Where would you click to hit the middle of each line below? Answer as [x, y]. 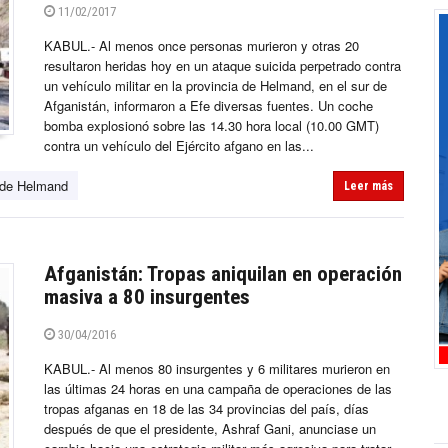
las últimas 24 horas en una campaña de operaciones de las [218, 389]
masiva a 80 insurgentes [147, 297]
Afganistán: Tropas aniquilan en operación [223, 274]
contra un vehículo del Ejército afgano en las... [179, 146]
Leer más [368, 186]
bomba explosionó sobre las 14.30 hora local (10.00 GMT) [211, 126]
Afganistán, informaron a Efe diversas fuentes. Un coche [208, 106]
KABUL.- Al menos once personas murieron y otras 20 [201, 46]
